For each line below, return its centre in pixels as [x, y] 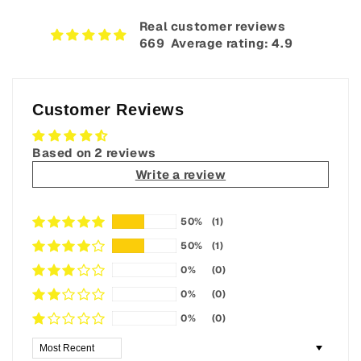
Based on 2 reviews [94, 153]
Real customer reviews [212, 27]
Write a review [180, 175]
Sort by [55, 346]
